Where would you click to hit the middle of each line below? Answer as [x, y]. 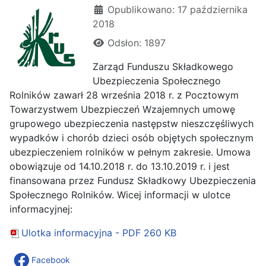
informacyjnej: [41, 209]
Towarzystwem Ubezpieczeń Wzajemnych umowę [122, 109]
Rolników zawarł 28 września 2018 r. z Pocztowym [124, 95]
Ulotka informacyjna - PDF [81, 232]
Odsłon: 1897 [137, 42]
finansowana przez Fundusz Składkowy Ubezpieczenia [133, 180]
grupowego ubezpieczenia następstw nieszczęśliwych [132, 123]
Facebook [51, 259]
